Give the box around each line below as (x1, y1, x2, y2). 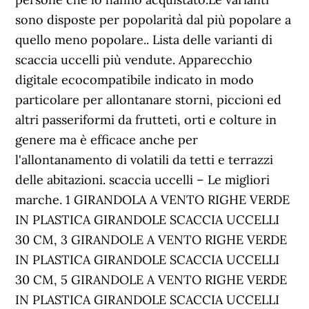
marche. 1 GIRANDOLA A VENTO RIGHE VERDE (15, 192, 290, 208)
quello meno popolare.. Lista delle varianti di (15, 32, 273, 48)
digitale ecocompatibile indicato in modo (15, 72, 255, 88)
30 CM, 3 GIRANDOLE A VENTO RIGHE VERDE (15, 232, 288, 248)
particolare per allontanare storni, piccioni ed (15, 92, 282, 108)
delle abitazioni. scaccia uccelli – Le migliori (15, 172, 270, 188)
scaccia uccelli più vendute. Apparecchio (15, 52, 253, 68)
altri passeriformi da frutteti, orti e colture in (15, 112, 277, 128)
